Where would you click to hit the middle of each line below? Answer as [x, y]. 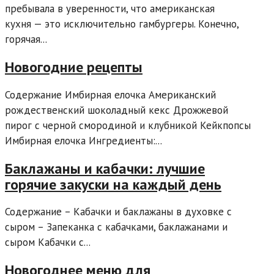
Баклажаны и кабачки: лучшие [105, 168]
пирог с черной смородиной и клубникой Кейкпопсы [128, 125]
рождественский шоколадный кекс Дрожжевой [117, 110]
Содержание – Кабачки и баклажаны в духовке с [118, 212]
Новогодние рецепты [74, 67]
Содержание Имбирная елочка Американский [110, 94]
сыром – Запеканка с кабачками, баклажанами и [116, 227]
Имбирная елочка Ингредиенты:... [83, 140]
